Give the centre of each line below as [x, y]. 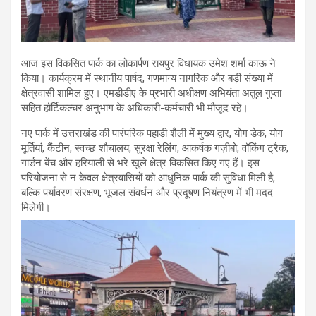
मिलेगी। [36, 207]
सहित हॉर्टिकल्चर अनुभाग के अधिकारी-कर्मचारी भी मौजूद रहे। [135, 108]
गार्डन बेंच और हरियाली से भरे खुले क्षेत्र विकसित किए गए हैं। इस [140, 163]
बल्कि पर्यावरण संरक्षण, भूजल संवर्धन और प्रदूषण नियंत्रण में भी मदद [147, 192]
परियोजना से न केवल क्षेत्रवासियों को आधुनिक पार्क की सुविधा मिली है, [148, 177]
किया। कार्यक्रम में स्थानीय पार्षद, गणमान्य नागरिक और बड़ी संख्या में [147, 78]
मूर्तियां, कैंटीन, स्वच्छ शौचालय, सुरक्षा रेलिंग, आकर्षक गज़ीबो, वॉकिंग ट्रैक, [155, 148]
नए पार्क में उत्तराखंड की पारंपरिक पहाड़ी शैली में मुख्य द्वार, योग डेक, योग [152, 133]
